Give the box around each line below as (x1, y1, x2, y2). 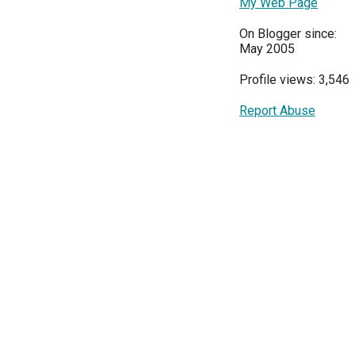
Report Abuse (239, 103, 315, 119)
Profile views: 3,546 (239, 72, 349, 88)
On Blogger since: (239, 26, 337, 42)
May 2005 (239, 41, 295, 57)
